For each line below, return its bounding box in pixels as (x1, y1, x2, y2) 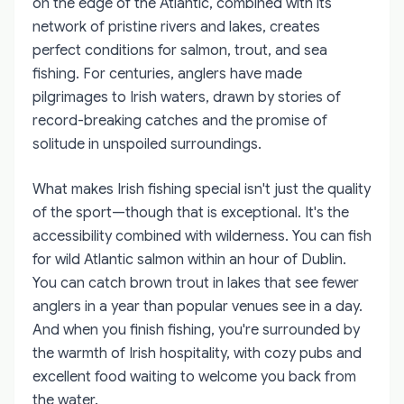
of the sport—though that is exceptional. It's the (32, 204, 349, 222)
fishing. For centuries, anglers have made (32, 65, 302, 83)
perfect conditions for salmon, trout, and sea (32, 41, 327, 60)
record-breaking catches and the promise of (32, 112, 327, 130)
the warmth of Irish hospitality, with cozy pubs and (32, 344, 362, 363)
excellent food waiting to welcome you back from (32, 368, 356, 386)
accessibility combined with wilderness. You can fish (32, 227, 372, 245)
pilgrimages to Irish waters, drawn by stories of (32, 88, 341, 106)
